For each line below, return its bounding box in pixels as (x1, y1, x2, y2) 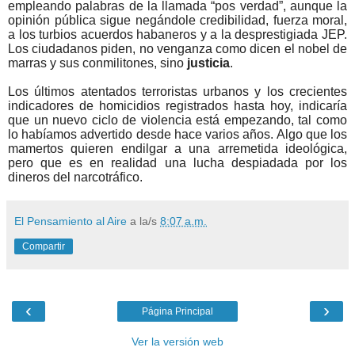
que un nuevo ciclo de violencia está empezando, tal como (8, 113, 347, 128)
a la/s (130, 215, 160, 228)
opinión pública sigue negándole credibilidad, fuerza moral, (8, 13, 347, 28)
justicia (187, 56, 230, 71)
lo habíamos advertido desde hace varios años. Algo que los (8, 128, 347, 142)
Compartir (22, 241, 65, 253)
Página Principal (142, 306, 213, 318)
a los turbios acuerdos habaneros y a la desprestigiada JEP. (8, 28, 347, 42)
